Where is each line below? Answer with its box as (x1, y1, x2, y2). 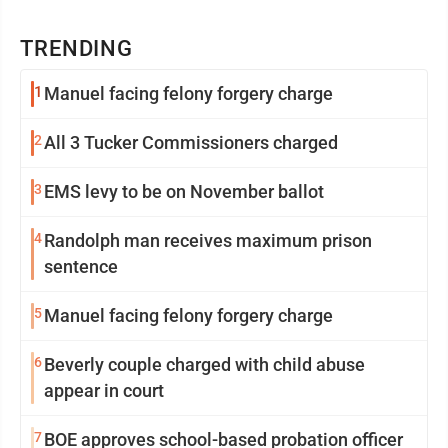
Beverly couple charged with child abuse (44, 353, 365, 375)
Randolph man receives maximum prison (44, 229, 372, 251)
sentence (44, 255, 118, 277)
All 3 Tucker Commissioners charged (44, 131, 338, 153)
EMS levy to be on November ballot (44, 180, 324, 202)
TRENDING (20, 35, 134, 61)
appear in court (44, 379, 164, 401)
